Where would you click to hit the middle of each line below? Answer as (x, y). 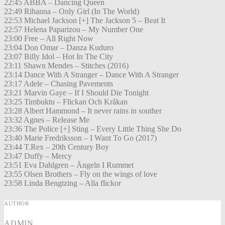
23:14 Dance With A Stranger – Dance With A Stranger (91, 75)
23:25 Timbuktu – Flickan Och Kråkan (66, 102)
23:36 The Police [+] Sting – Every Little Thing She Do (93, 129)
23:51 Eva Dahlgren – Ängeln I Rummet (69, 165)
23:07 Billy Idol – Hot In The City (59, 57)
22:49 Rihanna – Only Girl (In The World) (72, 12)
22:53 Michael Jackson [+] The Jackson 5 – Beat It (85, 21)
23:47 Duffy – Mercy (38, 156)
